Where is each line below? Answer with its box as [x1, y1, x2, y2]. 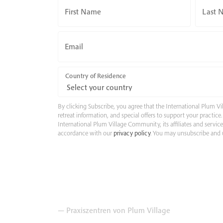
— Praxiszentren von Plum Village [57, 205, 170, 216]
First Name [65, 6, 101, 16]
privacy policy [113, 128, 150, 138]
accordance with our [57, 128, 113, 138]
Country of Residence [65, 71, 126, 80]
